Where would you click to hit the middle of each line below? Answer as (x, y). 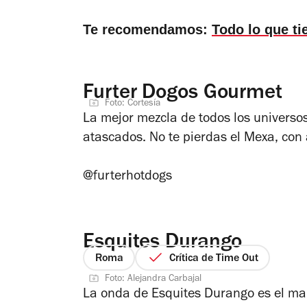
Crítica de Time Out (213, 259)
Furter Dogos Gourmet (183, 94)
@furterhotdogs (127, 177)
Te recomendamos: (147, 29)
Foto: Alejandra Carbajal (153, 280)
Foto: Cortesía (133, 104)
